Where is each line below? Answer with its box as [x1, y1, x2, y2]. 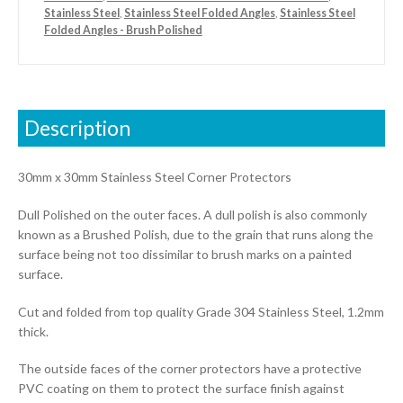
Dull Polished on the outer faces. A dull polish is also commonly [17, 206, 367, 222]
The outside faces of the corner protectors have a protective [17, 361, 362, 377]
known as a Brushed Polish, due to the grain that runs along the [17, 226, 373, 242]
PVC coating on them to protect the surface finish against [17, 381, 345, 397]
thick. [17, 323, 49, 339]
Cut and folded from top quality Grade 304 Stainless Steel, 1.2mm [17, 303, 384, 319]
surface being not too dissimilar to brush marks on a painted [17, 246, 352, 262]
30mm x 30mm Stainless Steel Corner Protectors [17, 168, 291, 184]
